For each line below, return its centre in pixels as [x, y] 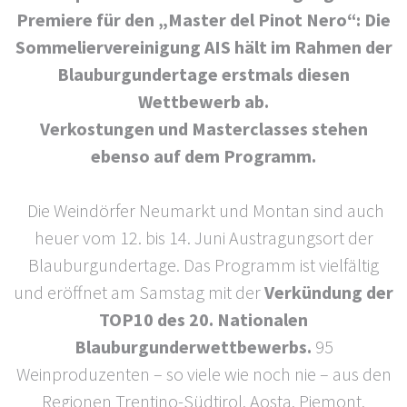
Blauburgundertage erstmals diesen [203, 74]
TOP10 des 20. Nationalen [203, 319]
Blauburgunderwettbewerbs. [193, 346]
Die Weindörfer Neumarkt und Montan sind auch [205, 210]
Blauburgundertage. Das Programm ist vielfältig [203, 264]
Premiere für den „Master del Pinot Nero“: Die [203, 19]
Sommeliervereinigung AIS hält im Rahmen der [203, 46]
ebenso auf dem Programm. [203, 155]
